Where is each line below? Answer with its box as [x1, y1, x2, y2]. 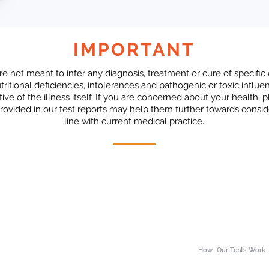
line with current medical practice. [64, 116, 204, 127]
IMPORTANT [73, 39, 195, 61]
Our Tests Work [216, 246, 266, 255]
